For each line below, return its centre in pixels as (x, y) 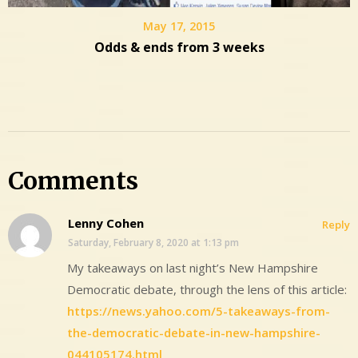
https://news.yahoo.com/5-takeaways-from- (199, 311)
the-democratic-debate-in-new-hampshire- (194, 333)
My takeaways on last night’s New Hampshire (193, 268)
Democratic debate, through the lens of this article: (207, 290)
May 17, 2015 (179, 26)
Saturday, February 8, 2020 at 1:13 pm (153, 243)
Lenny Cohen (106, 223)
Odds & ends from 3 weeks (179, 48)
